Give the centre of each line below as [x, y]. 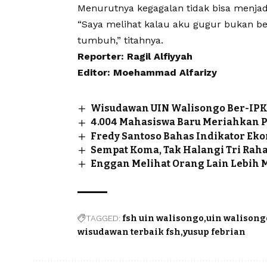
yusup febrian [214, 232]
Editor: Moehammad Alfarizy [147, 73]
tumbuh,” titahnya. [120, 41]
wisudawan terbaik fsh [129, 232]
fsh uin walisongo [163, 219]
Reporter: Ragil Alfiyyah [135, 57]
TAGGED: [103, 218]
